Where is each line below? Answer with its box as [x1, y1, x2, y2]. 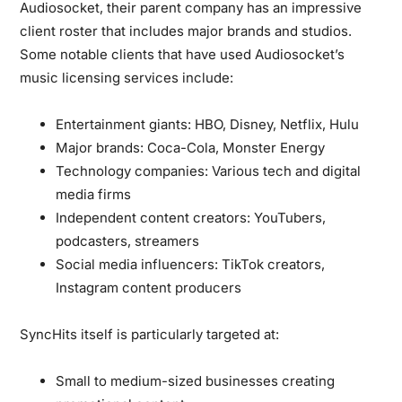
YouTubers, [250, 208, 327, 226]
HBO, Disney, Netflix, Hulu [191, 115, 360, 133]
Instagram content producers [56, 278, 242, 296]
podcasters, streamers [56, 232, 200, 249]
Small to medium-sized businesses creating [56, 371, 336, 389]
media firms [56, 185, 132, 203]
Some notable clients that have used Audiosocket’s [20, 45, 345, 63]
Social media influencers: [56, 255, 219, 273]
